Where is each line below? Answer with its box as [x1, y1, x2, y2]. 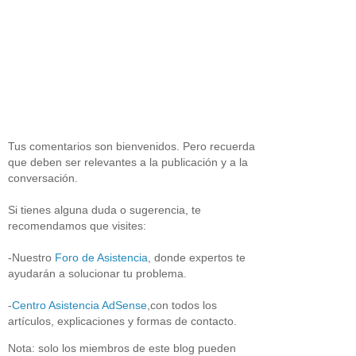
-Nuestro [8, 250, 55, 264]
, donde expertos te [148, 250, 246, 264]
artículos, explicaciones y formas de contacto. [8, 314, 237, 327]
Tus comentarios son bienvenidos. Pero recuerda [8, 139, 255, 153]
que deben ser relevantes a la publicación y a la [8, 155, 248, 168]
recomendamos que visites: [8, 219, 146, 232]
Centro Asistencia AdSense [12, 298, 147, 311]
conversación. [8, 171, 78, 184]
